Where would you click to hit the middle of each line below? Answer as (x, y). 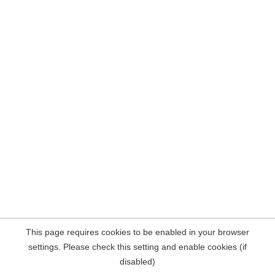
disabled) (137, 261)
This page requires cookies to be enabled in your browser (137, 232)
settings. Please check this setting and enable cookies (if (137, 247)
